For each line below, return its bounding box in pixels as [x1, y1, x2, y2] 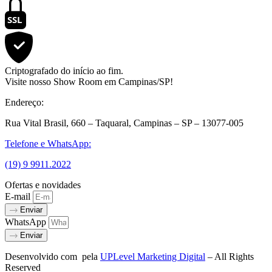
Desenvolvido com [5, 251, 80, 262]
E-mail [5, 191, 33, 202]
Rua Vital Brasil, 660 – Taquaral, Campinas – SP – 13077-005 [5, 118, 243, 129]
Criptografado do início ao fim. [5, 66, 123, 76]
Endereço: [5, 97, 44, 108]
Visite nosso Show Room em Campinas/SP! [5, 76, 173, 87]
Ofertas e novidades [5, 180, 81, 191]
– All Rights [205, 251, 254, 262]
